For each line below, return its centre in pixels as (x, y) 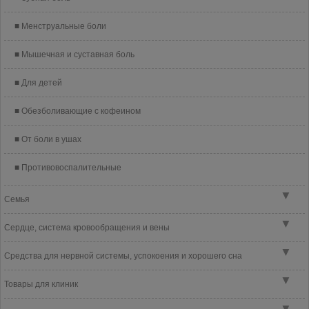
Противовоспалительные (71, 168)
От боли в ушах (51, 139)
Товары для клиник (41, 284)
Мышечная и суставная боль (78, 54)
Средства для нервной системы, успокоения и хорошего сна (123, 256)
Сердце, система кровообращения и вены (87, 228)
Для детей (42, 83)
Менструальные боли (64, 26)
